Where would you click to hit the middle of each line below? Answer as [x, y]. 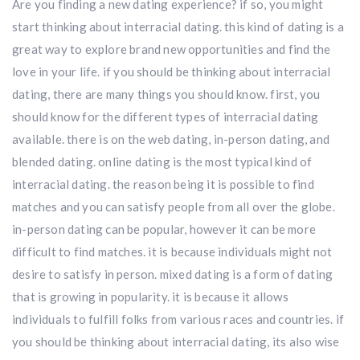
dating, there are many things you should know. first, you [166, 94]
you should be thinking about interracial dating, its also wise [176, 342]
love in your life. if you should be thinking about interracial [172, 72]
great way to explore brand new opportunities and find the [172, 49]
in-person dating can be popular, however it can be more [164, 229]
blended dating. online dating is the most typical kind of [162, 162]
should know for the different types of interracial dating [166, 117]
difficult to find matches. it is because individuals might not [172, 252]
